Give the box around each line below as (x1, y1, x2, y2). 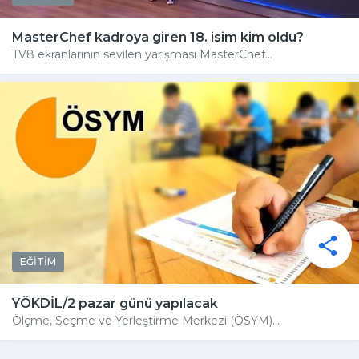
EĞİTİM (20, 255, 56, 268)
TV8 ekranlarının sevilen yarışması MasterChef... (12, 46, 272, 62)
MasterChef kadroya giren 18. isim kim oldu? (12, 29, 304, 45)
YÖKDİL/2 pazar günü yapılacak (12, 295, 218, 311)
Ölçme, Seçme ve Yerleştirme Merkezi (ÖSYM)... (12, 313, 280, 328)
